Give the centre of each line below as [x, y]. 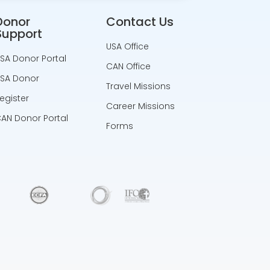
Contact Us [140, 21]
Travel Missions [139, 86]
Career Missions [141, 106]
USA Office [128, 46]
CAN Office [129, 66]
